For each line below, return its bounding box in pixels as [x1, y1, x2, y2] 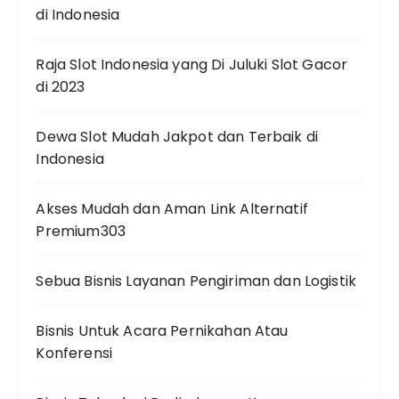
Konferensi [36, 343, 112, 363]
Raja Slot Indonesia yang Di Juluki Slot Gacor [36, 54, 348, 75]
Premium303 [36, 221, 126, 241]
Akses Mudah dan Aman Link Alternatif [36, 199, 308, 219]
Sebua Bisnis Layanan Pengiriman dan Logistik [36, 271, 357, 291]
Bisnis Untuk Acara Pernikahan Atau [36, 321, 289, 341]
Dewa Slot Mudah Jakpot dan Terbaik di [36, 126, 319, 147]
